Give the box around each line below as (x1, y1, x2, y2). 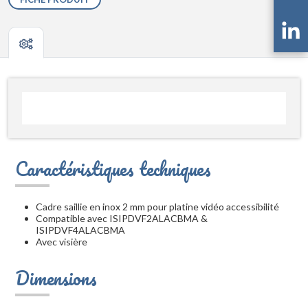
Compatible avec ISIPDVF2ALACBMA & (36, 212, 208, 225)
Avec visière (36, 236, 87, 248)
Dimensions (15, 263, 97, 294)
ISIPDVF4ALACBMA (36, 224, 125, 236)
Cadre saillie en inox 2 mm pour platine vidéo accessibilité (36, 201, 279, 213)
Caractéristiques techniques (15, 153, 211, 184)
